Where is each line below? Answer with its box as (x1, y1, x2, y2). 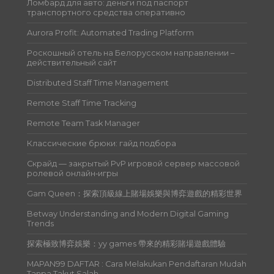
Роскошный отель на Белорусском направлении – (27, 48, 235, 57)
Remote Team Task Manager (27, 118, 141, 128)
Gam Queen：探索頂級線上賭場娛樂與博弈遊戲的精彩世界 (27, 188, 243, 198)
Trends (27, 218, 54, 228)
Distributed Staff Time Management (27, 78, 169, 87)
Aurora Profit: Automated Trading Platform (27, 28, 194, 37)
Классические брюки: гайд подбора (27, 138, 177, 148)
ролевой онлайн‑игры (27, 168, 119, 178)
